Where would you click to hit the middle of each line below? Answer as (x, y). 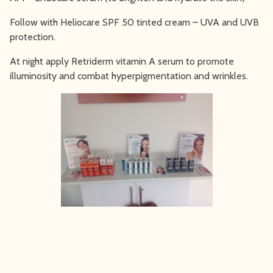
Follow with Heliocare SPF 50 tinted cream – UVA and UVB (134, 22)
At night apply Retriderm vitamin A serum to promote (122, 61)
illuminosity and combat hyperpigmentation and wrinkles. (129, 76)
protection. (33, 37)
